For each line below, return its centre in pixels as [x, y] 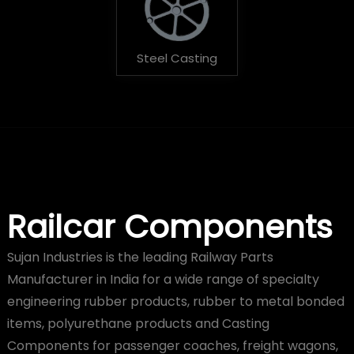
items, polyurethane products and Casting [138, 323]
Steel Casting [177, 58]
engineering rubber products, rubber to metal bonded [175, 301]
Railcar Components [169, 226]
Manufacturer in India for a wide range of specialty [163, 279]
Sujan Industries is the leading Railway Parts [140, 257]
